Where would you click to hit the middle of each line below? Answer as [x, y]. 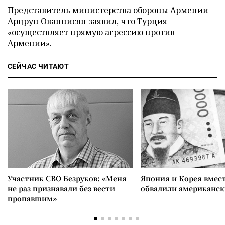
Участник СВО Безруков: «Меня [67, 178]
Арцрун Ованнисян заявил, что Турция [87, 21]
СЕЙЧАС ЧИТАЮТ [38, 66]
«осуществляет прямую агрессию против [91, 32]
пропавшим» [32, 198]
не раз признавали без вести [61, 188]
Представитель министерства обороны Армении [108, 10]
